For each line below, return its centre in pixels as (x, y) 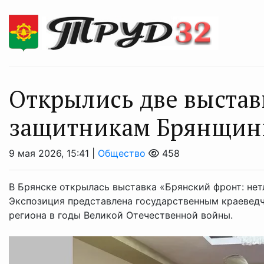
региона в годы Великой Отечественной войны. (121, 215)
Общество (122, 153)
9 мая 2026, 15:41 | (53, 153)
